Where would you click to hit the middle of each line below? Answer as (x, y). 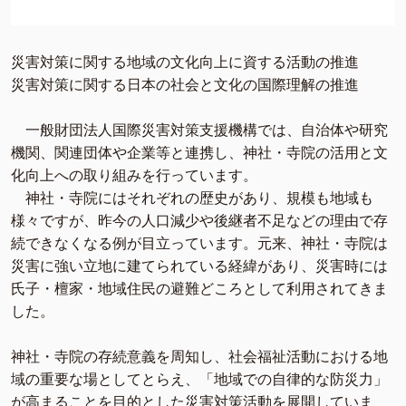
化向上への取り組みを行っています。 (134, 176)
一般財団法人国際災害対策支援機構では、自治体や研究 (199, 130)
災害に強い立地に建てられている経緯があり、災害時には (199, 266)
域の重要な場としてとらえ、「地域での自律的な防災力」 (199, 380)
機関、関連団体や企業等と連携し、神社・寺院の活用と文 (199, 153)
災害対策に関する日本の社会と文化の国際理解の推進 (185, 85)
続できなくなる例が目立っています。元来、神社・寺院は (199, 244)
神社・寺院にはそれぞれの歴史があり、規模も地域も (192, 198)
